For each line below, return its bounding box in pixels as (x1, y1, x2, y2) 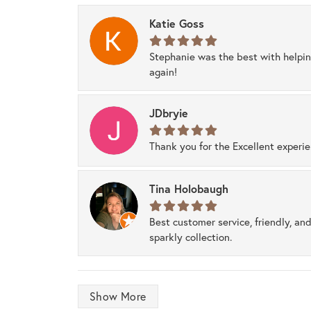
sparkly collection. (149, 230, 233, 244)
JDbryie (149, 106, 188, 121)
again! (149, 65, 177, 79)
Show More (90, 289, 146, 304)
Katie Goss (149, 16, 204, 31)
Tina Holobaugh (149, 181, 228, 196)
